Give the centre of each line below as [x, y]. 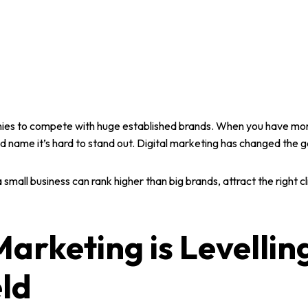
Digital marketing [178, 143]
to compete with [56, 126]
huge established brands [154, 126]
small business [37, 181]
